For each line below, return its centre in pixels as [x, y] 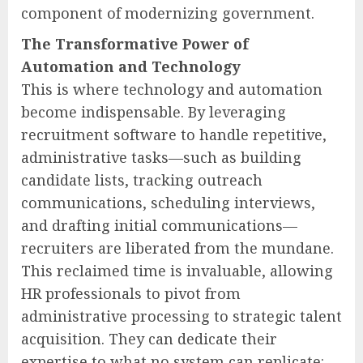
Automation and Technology [131, 66]
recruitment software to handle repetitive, [174, 134]
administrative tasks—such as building [161, 157]
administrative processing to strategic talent [181, 316]
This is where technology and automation [172, 89]
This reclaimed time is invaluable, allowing [177, 270]
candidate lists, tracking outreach [142, 179]
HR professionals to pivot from [131, 293]
